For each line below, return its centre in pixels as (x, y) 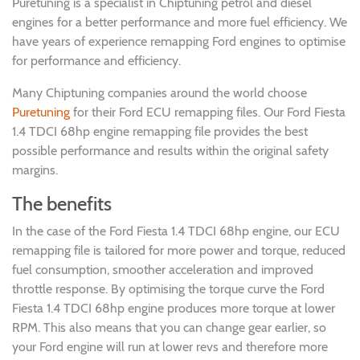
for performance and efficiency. (96, 60)
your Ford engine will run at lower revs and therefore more (170, 346)
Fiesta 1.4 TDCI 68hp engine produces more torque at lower (174, 308)
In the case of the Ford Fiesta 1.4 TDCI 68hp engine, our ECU (176, 231)
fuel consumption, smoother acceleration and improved (163, 269)
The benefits (62, 203)
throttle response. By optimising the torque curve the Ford (168, 288)
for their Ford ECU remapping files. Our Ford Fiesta (208, 112)
